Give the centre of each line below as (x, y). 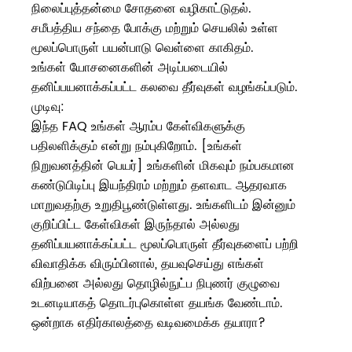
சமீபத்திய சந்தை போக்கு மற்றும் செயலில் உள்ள (155, 29)
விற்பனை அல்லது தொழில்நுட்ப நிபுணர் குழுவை (156, 284)
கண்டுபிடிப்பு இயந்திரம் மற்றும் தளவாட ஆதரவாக (159, 186)
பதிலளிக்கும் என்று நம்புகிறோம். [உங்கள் (137, 147)
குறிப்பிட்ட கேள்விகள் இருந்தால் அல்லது (136, 225)
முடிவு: (48, 107)
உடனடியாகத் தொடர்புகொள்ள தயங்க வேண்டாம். (157, 304)
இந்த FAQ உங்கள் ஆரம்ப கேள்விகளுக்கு (138, 127)
